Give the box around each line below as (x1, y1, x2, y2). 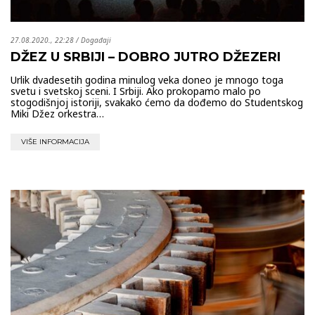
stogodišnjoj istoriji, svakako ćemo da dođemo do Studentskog (11, 96, 303, 110)
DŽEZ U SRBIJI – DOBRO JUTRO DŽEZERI (11, 49, 281, 65)
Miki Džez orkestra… (11, 107, 104, 121)
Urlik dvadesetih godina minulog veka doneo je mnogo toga (11, 73, 283, 87)
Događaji (81, 35, 111, 46)
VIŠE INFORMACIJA (21, 137, 89, 147)
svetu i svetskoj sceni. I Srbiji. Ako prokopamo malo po (11, 84, 261, 98)
